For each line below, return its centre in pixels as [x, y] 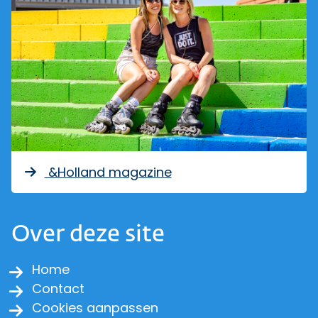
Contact [58, 289]
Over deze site [88, 235]
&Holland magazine [108, 172]
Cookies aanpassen [95, 308]
